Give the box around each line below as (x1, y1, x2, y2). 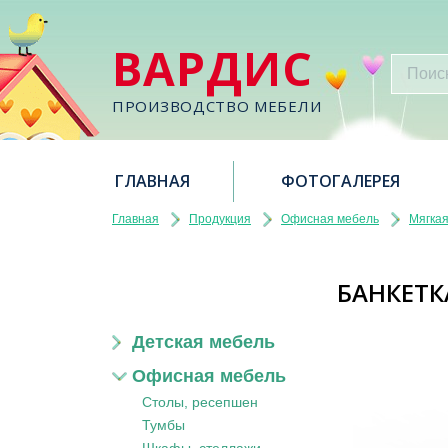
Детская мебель (132, 332, 275, 352)
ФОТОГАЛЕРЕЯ (281, 170, 400, 192)
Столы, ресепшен (142, 394, 258, 410)
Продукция (189, 212, 251, 226)
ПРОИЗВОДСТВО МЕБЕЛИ (112, 96, 322, 116)
